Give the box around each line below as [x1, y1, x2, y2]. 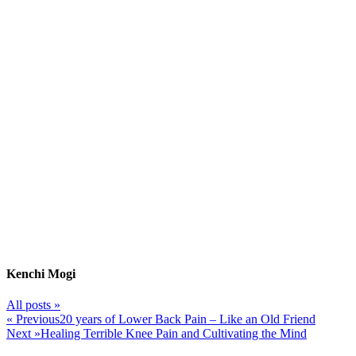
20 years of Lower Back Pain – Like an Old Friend [60, 312, 315, 327]
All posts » [6, 298, 60, 312]
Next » [6, 327, 41, 341]
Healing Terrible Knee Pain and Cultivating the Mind [41, 327, 307, 341]
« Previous [6, 312, 60, 327]
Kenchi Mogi [6, 266, 75, 281]
